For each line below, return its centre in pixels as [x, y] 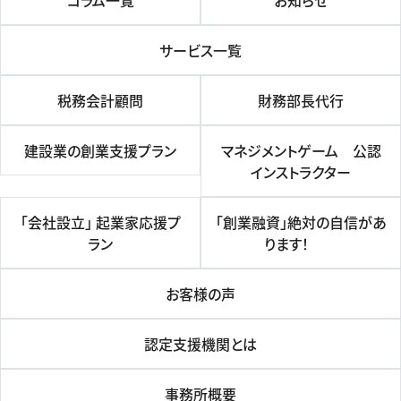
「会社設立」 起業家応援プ [100, 222]
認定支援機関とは [200, 344]
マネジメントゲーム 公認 [301, 151]
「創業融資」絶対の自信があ [301, 222]
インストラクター [301, 172]
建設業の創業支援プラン [100, 151]
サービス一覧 [200, 51]
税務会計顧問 [100, 101]
